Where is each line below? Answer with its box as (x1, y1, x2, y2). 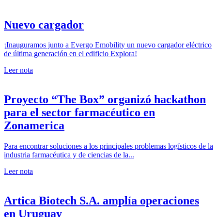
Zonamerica (4, 119, 64, 132)
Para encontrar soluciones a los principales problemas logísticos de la (4, 142, 213, 151)
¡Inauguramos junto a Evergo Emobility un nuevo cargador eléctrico (4, 41, 212, 49)
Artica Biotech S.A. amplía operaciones (4, 194, 199, 207)
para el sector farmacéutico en (4, 106, 155, 119)
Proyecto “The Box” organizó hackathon (4, 93, 206, 106)
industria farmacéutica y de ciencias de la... (4, 151, 134, 159)
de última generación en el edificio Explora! (4, 49, 137, 58)
